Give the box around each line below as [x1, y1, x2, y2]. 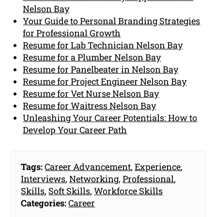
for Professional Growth [23, 27, 121, 39]
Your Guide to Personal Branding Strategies [23, 15, 201, 27]
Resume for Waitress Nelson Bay [23, 100, 156, 112]
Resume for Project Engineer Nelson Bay [23, 76, 187, 88]
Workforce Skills [94, 185, 163, 197]
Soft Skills [48, 185, 91, 197]
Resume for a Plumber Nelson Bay [23, 51, 161, 63]
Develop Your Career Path [23, 124, 127, 136]
